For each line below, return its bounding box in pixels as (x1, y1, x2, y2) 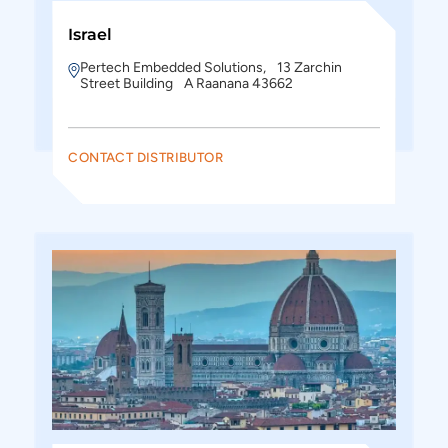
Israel (68, 25, 113, 44)
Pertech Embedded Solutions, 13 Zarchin (80, 59, 343, 76)
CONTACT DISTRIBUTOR (68, 149, 223, 165)
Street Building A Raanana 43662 (80, 75, 294, 92)
